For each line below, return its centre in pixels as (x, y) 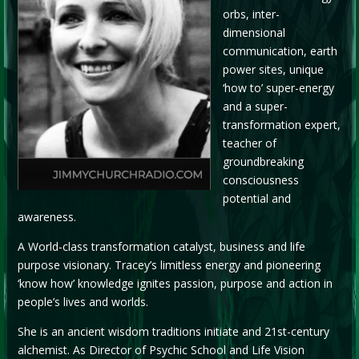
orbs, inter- (251, 14)
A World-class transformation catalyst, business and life (161, 246)
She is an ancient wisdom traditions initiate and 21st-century (173, 331)
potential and (256, 198)
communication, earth (280, 50)
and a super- (255, 106)
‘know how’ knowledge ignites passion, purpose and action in (175, 283)
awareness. (46, 216)
